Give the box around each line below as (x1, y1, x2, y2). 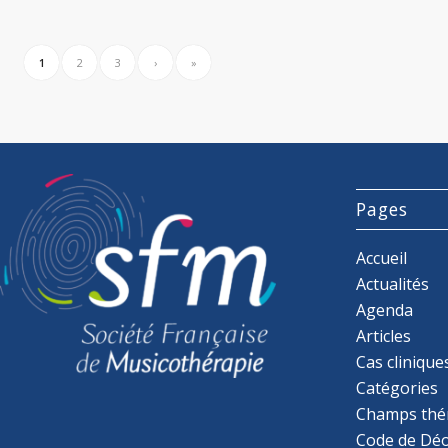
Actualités (356, 272, 430, 295)
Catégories (356, 376, 439, 399)
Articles (356, 324, 412, 347)
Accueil (356, 246, 408, 269)
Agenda (356, 298, 414, 321)
